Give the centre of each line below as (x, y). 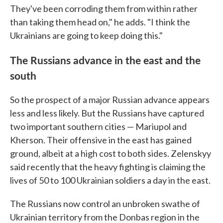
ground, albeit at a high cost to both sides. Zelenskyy (111, 153)
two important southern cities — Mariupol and (98, 126)
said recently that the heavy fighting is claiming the (108, 167)
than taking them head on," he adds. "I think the (100, 22)
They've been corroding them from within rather (104, 8)
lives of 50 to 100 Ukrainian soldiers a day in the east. (110, 180)
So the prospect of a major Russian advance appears (110, 99)
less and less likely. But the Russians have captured (107, 113)
